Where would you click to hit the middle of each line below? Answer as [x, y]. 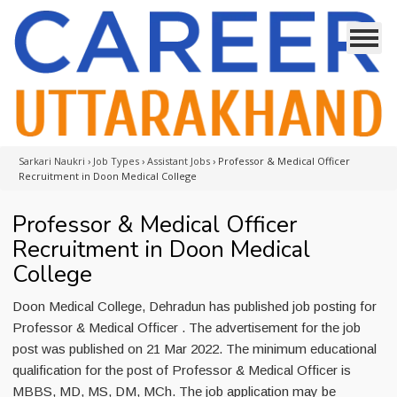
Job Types [116, 161]
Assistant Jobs [179, 161]
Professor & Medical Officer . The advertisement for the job [187, 327]
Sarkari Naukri [52, 161]
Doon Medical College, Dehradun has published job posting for [195, 306]
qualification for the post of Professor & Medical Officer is [182, 370]
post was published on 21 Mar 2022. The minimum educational [195, 349]
